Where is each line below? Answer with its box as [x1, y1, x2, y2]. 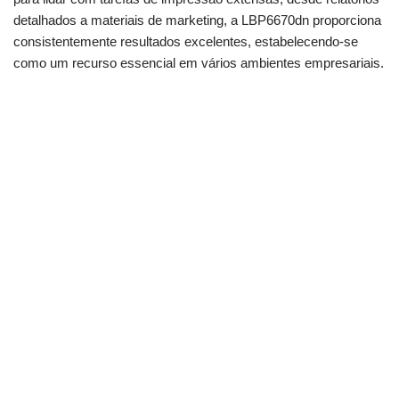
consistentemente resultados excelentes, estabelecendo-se [13, 34, 358, 50]
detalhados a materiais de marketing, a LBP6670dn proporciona [13, 12, 381, 28]
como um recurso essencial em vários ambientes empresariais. [13, 55, 384, 71]
